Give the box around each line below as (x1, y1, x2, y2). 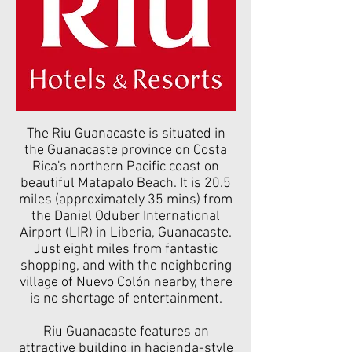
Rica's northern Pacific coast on (32, 159, 219, 175)
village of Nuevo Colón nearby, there (19, 274, 233, 291)
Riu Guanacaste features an (42, 324, 209, 340)
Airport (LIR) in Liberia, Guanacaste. (20, 225, 232, 241)
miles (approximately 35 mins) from (19, 192, 233, 208)
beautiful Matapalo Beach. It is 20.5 (20, 175, 231, 192)
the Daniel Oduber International (31, 208, 220, 225)
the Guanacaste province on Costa (24, 142, 227, 159)
